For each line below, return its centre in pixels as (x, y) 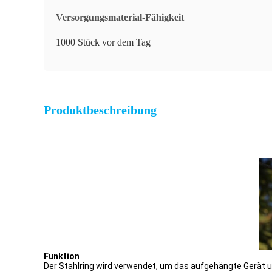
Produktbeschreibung (100, 110)
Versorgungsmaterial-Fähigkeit (120, 17)
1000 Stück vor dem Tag (103, 42)
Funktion (62, 256)
